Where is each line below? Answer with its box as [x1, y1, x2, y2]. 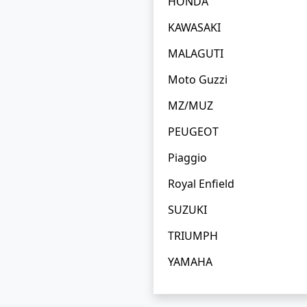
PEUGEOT [168, 124, 219, 139]
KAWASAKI [168, 20, 221, 35]
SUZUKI [168, 202, 207, 217]
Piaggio [168, 150, 207, 165]
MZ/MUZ [168, 98, 213, 113]
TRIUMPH [168, 228, 218, 243]
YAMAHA [168, 254, 212, 269]
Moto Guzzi [168, 72, 228, 87]
